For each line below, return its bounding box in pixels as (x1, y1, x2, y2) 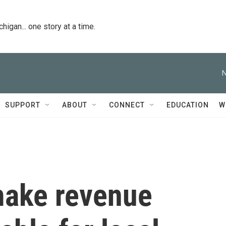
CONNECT (109, 101, 145, 109)
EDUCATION (166, 101, 209, 109)
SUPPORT (5, 101, 40, 109)
